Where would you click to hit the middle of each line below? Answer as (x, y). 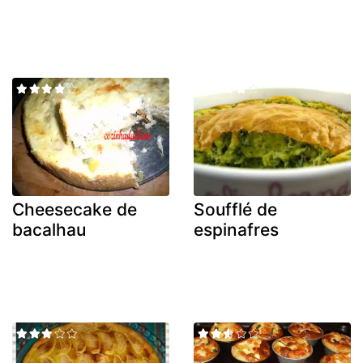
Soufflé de (235, 209)
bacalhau (49, 229)
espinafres (236, 229)
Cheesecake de (75, 209)
